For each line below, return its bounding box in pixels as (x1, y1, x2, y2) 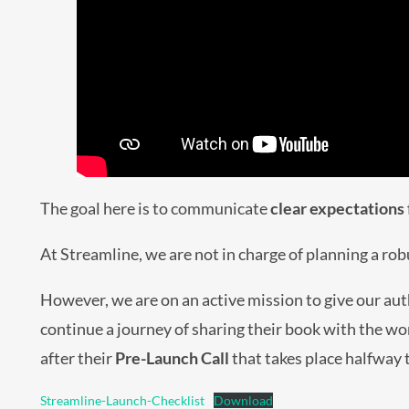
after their (39, 347, 115, 368)
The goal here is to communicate (39, 197, 270, 218)
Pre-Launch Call (114, 347, 232, 368)
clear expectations (269, 197, 407, 218)
